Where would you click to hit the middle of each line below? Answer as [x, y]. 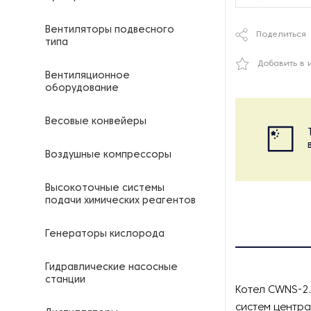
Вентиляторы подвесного [110, 30]
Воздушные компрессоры [108, 155]
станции [65, 280]
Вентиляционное [87, 76]
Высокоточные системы [105, 188]
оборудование [82, 89]
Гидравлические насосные [111, 268]
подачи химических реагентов [120, 201]
